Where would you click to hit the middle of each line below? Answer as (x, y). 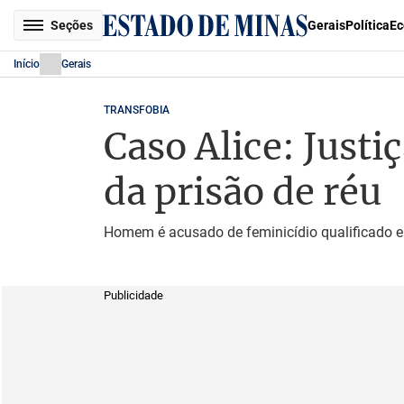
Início (27, 64)
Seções (72, 25)
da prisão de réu (242, 192)
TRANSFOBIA (136, 110)
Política (367, 25)
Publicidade (133, 295)
